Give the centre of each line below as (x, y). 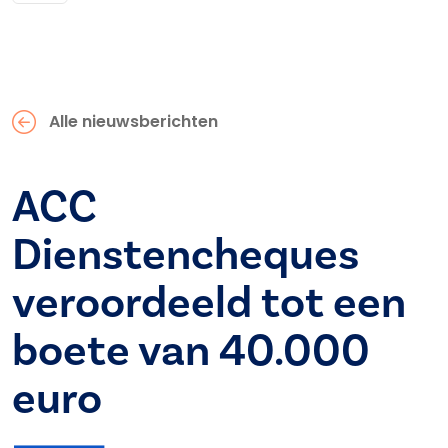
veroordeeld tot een (209, 303)
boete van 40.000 (191, 351)
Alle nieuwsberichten (133, 121)
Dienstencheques (185, 255)
